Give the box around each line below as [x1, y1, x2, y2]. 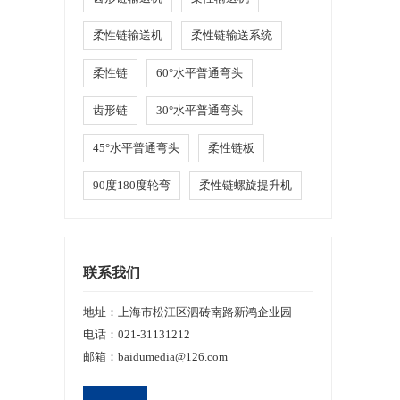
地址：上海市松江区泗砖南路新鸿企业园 [83, 305, 292, 319]
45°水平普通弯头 [93, 141, 179, 154]
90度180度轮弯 [93, 179, 171, 192]
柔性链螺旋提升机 [199, 179, 292, 192]
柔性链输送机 [93, 29, 162, 42]
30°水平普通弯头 [156, 104, 243, 117]
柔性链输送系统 [191, 29, 272, 42]
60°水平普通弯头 [156, 66, 243, 79]
